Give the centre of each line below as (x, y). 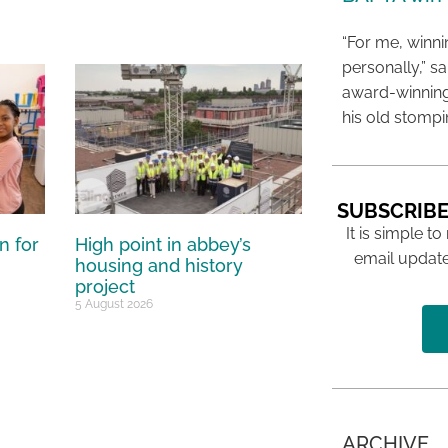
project (105, 286)
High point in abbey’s (163, 244)
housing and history (159, 265)
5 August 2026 (114, 303)
